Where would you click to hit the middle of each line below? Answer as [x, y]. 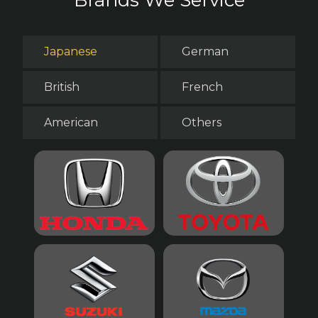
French [202, 87]
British [62, 87]
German [205, 51]
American [71, 122]
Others [202, 122]
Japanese [71, 51]
